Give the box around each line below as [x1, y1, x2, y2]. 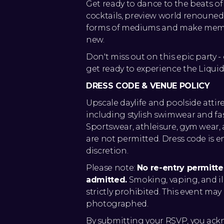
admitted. [86, 175, 127, 185]
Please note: [86, 163, 137, 173]
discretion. [86, 146, 128, 156]
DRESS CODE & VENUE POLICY [86, 81, 210, 91]
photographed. [86, 199, 148, 209]
